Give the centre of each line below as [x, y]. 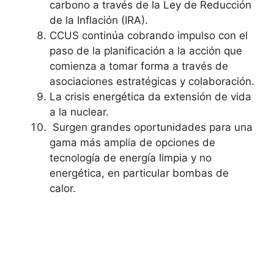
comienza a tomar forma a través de [139, 66]
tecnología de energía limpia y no [131, 157]
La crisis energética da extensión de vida [150, 96]
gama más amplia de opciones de [132, 142]
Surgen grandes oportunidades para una [151, 127]
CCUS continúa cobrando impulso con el [149, 35]
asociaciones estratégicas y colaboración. [152, 81]
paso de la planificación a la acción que [146, 50]
